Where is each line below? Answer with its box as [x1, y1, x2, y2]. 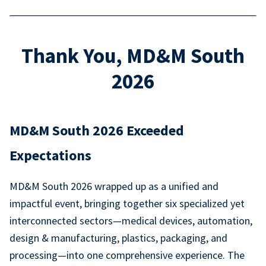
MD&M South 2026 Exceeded [9, 121, 184, 140]
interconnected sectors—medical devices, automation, [9, 214, 252, 227]
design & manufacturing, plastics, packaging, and [9, 231, 227, 245]
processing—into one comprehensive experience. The [9, 248, 245, 262]
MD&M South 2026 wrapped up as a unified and [9, 179, 218, 193]
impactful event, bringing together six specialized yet [9, 197, 245, 210]
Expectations [9, 146, 91, 164]
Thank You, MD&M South [21, 43, 245, 69]
